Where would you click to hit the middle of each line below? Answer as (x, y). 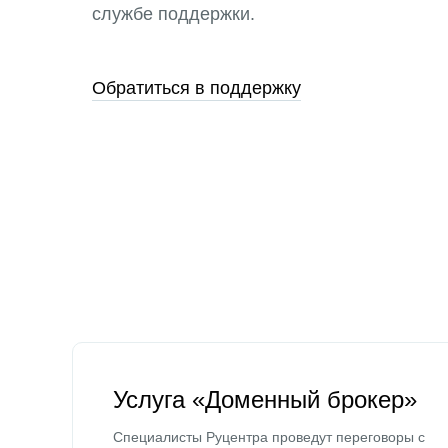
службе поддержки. (173, 14)
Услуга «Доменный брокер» (265, 399)
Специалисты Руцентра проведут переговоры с (269, 437)
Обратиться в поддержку (196, 88)
